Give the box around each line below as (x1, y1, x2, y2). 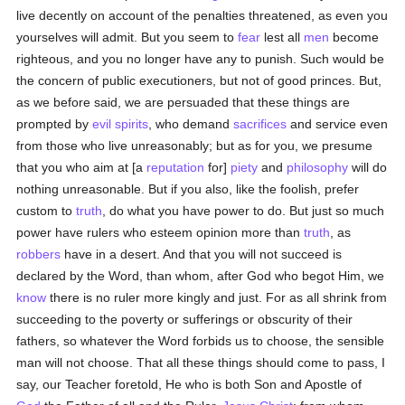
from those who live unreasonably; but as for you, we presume (16, 138, 373, 153)
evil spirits (92, 117, 149, 131)
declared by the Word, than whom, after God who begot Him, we (16, 268, 385, 283)
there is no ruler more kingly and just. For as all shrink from (46, 290, 388, 305)
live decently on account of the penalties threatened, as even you (16, 8, 389, 23)
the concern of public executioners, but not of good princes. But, (16, 73, 382, 88)
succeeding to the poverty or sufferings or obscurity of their (16, 312, 353, 326)
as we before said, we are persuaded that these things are (16, 95, 351, 109)
